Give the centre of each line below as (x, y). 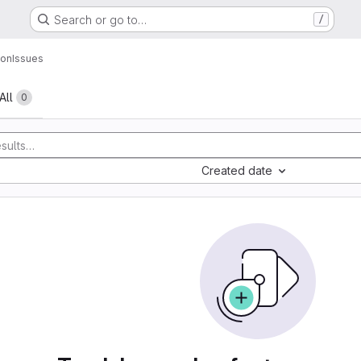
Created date (237, 170)
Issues (28, 58)
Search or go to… (100, 19)
